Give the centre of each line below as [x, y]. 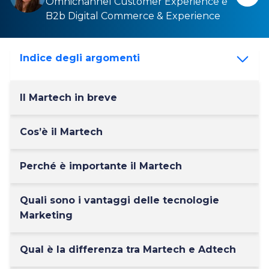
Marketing [46, 215]
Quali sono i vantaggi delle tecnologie [119, 200]
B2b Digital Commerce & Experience [133, 16]
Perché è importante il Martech [101, 166]
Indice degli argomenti [80, 58]
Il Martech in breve [68, 98]
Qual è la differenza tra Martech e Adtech [128, 249]
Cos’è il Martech [61, 132]
